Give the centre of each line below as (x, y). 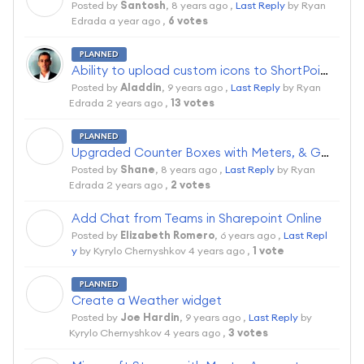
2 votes (191, 184)
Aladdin (141, 88)
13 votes (193, 103)
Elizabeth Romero (167, 235)
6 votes (188, 21)
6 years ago (248, 235)
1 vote (269, 250)
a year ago (134, 21)
